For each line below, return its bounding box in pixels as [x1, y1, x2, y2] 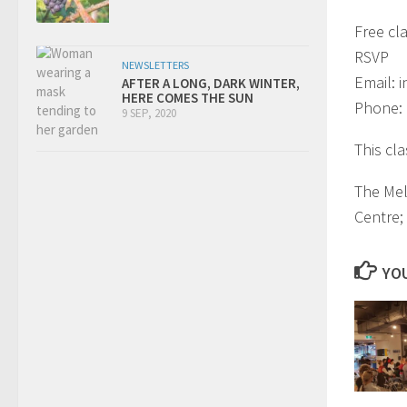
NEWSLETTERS [122, 57, 189, 72]
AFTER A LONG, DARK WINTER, [122, 74, 300, 92]
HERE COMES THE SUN [122, 88, 253, 106]
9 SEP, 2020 [122, 104, 176, 121]
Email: [354, 71, 399, 93]
